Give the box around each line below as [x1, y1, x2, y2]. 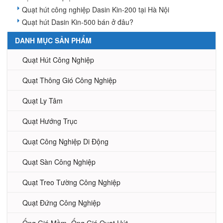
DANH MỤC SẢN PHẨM [15, 35, 92, 46]
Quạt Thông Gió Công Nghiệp [22, 75, 116, 86]
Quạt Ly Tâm [22, 96, 63, 106]
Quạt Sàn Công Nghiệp [22, 157, 96, 167]
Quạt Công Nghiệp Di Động [22, 136, 109, 147]
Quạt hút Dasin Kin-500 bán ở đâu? [22, 17, 133, 27]
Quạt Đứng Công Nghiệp [22, 198, 101, 208]
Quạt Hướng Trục [22, 116, 77, 126]
